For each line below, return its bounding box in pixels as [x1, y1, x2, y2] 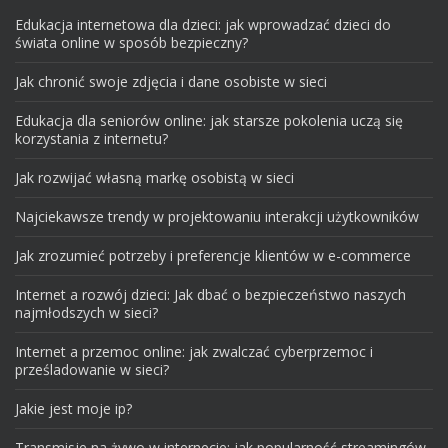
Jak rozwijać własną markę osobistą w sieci [15, 167, 294, 187]
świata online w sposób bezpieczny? [15, 32, 248, 52]
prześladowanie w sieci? [15, 359, 169, 379]
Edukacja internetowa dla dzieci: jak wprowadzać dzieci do [15, 14, 391, 34]
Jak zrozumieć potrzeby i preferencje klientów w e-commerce [15, 245, 411, 265]
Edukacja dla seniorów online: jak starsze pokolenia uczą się [15, 110, 403, 130]
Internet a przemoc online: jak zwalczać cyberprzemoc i [15, 341, 373, 361]
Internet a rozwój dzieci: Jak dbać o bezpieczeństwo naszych [15, 284, 406, 304]
